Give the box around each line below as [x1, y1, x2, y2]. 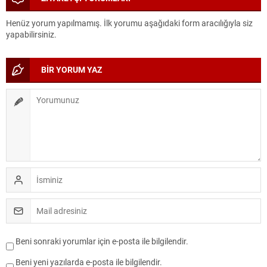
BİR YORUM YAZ [41, 63, 102, 75]
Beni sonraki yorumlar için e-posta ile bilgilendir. [15, 235, 188, 247]
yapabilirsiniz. [6, 28, 57, 40]
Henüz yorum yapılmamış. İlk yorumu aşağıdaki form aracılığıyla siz [6, 17, 253, 29]
